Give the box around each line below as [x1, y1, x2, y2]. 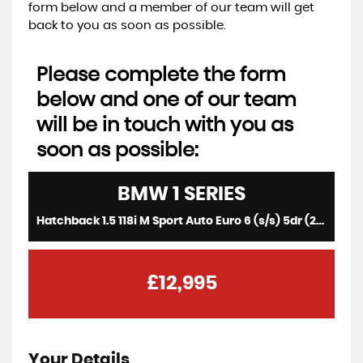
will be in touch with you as [36, 115, 293, 135]
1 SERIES [169, 184, 246, 204]
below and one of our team [36, 90, 297, 110]
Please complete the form [36, 65, 286, 85]
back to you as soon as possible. [28, 19, 226, 32]
